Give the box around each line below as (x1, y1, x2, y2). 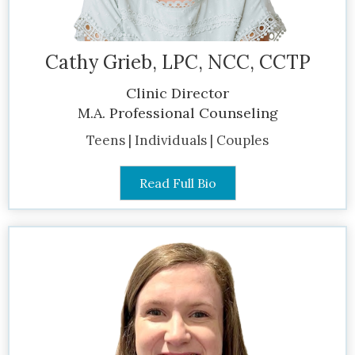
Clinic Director (126, 83, 229, 102)
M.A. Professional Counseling (77, 103, 278, 122)
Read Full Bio (139, 174, 216, 191)
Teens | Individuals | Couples (86, 131, 269, 149)
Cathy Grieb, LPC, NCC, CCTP (44, 49, 311, 74)
